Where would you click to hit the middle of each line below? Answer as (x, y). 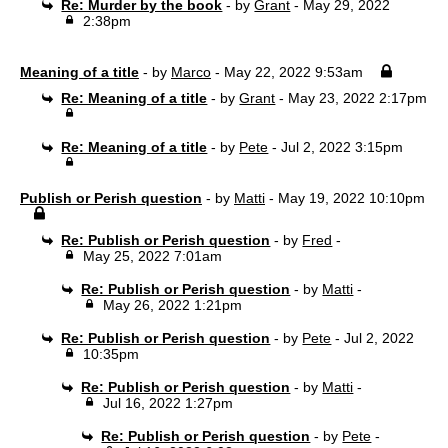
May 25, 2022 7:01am (152, 256)
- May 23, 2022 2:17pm (351, 98)
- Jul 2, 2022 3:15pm (336, 147)
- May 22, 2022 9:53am (287, 72)
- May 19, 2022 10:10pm (345, 198)
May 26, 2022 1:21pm (172, 305)
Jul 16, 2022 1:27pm (167, 403)
